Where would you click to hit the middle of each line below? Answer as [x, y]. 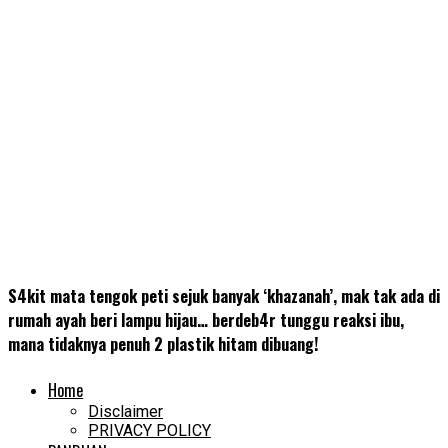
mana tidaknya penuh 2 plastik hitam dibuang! [163, 344]
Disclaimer [125, 411]
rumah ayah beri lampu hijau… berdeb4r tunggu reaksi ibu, [206, 320]
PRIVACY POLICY [149, 430]
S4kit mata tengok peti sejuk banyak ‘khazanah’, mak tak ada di [224, 296]
